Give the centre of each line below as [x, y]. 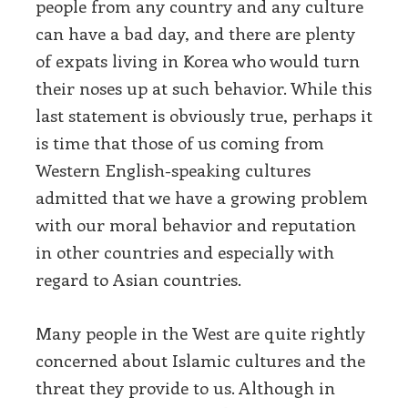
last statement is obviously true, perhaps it [204, 116]
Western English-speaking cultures [173, 170]
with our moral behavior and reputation [196, 225]
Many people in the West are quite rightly [200, 332]
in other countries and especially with [185, 252]
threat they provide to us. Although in [185, 387]
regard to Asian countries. [138, 280]
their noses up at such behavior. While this [204, 88]
